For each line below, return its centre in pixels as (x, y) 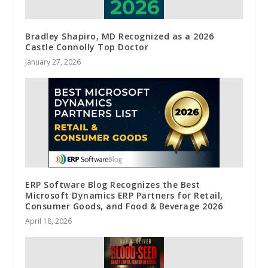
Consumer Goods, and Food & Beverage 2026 (124, 206)
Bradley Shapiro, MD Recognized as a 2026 (120, 36)
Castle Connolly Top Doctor (87, 47)
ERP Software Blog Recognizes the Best (113, 184)
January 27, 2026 (53, 62)
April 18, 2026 (49, 221)
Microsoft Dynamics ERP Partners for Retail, (124, 195)
